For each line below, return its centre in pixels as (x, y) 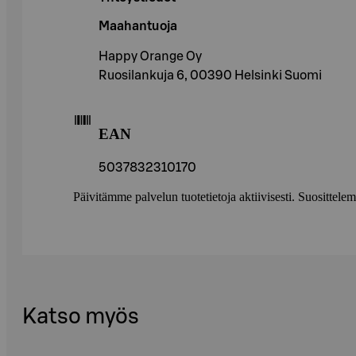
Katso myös (81, 317)
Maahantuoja (138, 27)
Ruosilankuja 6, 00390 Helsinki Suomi (210, 76)
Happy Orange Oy (150, 57)
